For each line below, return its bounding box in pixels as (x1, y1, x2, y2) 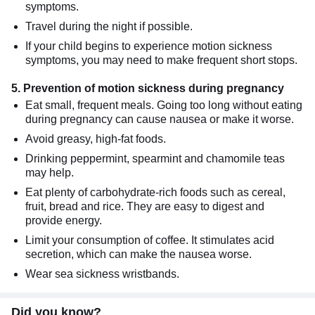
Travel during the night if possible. (25, 20, 193, 32)
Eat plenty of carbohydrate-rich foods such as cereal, (25, 186, 285, 198)
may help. (25, 166, 74, 179)
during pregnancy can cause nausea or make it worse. (25, 112, 297, 125)
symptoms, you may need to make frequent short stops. (25, 53, 297, 66)
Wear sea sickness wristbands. (25, 267, 179, 280)
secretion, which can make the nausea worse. (25, 247, 252, 260)
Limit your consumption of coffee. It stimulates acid (25, 233, 274, 246)
